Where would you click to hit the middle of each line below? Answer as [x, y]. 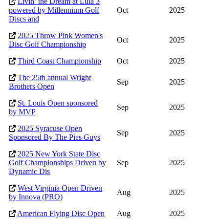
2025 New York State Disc [59, 154]
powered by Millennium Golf [54, 10]
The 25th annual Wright [54, 78]
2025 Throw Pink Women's [60, 36]
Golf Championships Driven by [57, 163]
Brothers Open [32, 87]
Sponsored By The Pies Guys [55, 137]
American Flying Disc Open [61, 214]
